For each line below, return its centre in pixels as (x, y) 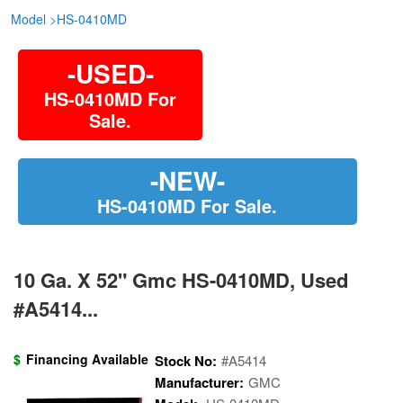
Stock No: (186, 361)
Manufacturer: (199, 382)
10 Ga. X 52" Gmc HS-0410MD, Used (181, 280)
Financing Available (87, 359)
